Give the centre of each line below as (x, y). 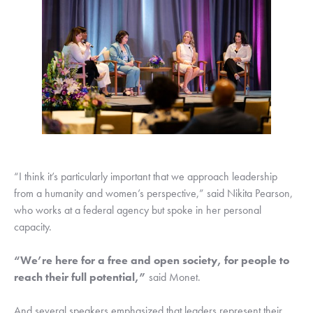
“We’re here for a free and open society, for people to (152, 261)
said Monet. (173, 277)
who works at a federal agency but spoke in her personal (138, 210)
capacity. (33, 227)
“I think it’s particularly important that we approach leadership (146, 177)
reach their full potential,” (80, 277)
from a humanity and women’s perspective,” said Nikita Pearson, (153, 194)
